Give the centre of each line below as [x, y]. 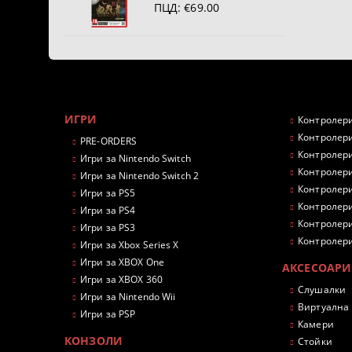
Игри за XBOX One [123, 262]
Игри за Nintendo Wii [128, 297]
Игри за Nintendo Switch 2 [140, 176]
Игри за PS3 [108, 228]
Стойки [315, 342]
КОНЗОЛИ [93, 341]
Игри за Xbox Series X [130, 245]
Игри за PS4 [108, 211]
